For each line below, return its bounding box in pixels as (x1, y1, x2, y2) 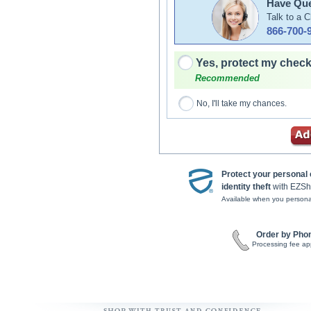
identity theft (221, 182, 271, 192)
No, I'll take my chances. (196, 99, 287, 108)
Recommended (195, 73, 260, 83)
